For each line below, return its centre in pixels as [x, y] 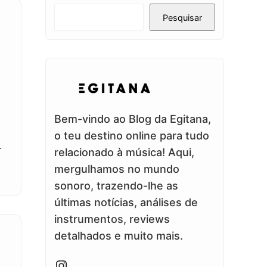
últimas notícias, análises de [126, 203]
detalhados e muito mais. [119, 236]
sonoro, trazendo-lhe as [116, 186]
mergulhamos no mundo [117, 169]
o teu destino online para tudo [132, 136]
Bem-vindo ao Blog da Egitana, [133, 119]
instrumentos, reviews [112, 219]
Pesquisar [182, 17]
